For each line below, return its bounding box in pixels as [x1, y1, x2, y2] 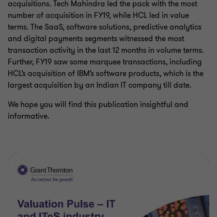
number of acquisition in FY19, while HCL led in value [8, 10, 189, 21]
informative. [8, 111, 49, 122]
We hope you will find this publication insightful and [8, 99, 188, 110]
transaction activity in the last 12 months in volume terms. [8, 45, 204, 56]
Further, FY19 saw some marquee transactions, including [8, 57, 202, 67]
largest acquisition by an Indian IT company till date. [8, 80, 191, 91]
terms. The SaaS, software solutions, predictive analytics [8, 22, 201, 32]
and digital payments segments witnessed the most [8, 33, 184, 44]
